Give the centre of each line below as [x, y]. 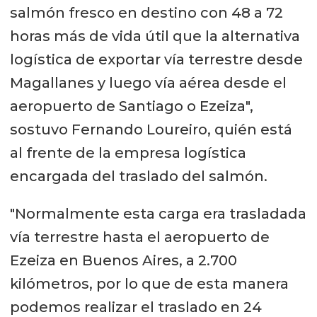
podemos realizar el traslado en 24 [136, 307]
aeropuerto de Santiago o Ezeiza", [131, 106]
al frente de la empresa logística [128, 152]
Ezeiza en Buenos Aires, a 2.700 [123, 260]
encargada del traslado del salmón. [138, 176]
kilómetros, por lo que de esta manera [149, 283]
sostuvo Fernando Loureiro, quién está [151, 129]
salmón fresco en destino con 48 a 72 [146, 12]
